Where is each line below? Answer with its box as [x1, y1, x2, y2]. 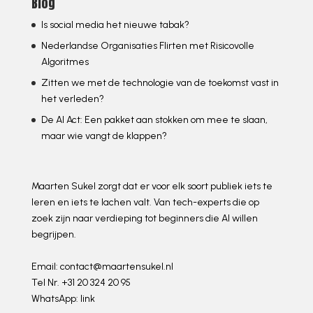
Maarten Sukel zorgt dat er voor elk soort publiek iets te [31, 180, 272, 192]
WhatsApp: [31, 292, 80, 305]
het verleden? [41, 93, 104, 105]
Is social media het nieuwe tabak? [41, 19, 189, 31]
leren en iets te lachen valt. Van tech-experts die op [31, 196, 259, 208]
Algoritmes [41, 56, 89, 68]
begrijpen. [31, 228, 76, 240]
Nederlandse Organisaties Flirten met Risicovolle [41, 40, 254, 52]
